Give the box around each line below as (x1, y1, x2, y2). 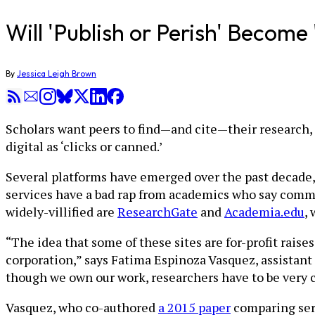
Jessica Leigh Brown (17, 68, 96, 79)
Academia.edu (224, 203, 304, 220)
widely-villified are (6, 203, 117, 220)
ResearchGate (117, 203, 198, 220)
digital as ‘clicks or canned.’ (6, 138, 162, 155)
